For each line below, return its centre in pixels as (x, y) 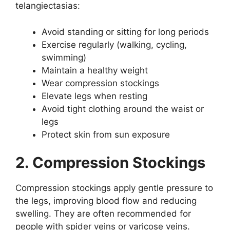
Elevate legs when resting (94, 96)
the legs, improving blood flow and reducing (106, 201)
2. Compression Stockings (110, 162)
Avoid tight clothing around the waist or (123, 109)
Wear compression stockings (100, 83)
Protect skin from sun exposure (106, 134)
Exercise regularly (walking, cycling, (114, 44)
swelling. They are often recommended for (103, 214)
